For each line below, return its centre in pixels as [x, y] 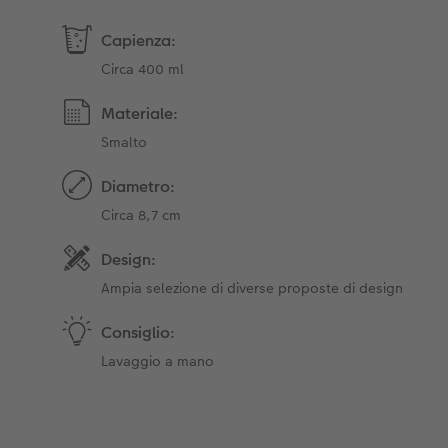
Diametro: [138, 187]
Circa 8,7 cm [141, 215]
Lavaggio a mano [158, 361]
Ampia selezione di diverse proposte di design [252, 288]
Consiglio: [138, 333]
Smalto [124, 142]
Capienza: [139, 41]
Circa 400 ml [143, 69]
